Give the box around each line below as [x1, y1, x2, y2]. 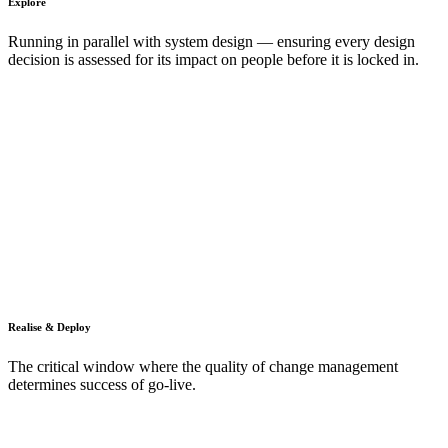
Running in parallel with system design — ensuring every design [8, 32, 415, 50]
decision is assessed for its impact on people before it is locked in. [8, 50, 419, 68]
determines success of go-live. [8, 375, 196, 393]
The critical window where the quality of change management [8, 357, 398, 375]
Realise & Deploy [8, 320, 91, 333]
